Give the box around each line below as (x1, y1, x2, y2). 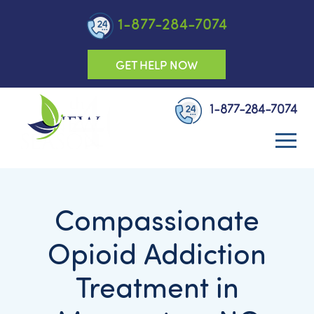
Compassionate (55, 201, 259, 238)
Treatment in (75, 268, 239, 306)
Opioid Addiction (48, 235, 266, 272)
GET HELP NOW (116, 57, 198, 72)
